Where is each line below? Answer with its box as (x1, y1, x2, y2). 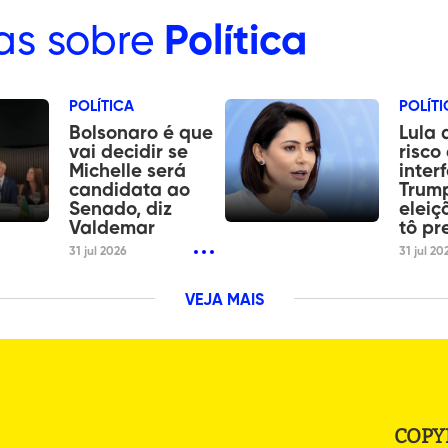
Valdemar (69, 218, 156, 238)
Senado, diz (69, 199, 173, 219)
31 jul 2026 (69, 245, 128, 258)
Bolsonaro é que (69, 123, 214, 143)
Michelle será (69, 161, 187, 181)
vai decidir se (69, 142, 189, 162)
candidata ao (69, 180, 191, 200)
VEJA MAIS (184, 292, 264, 309)
